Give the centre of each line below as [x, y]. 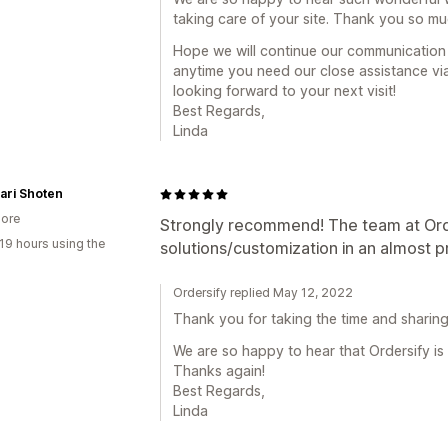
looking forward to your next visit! [284, 90]
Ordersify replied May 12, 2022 [263, 292]
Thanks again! [219, 370]
